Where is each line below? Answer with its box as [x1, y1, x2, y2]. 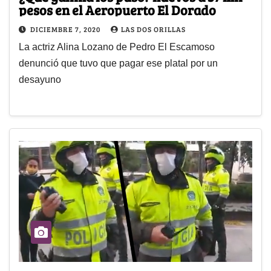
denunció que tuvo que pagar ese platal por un [19, 58, 218, 69]
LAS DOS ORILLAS [121, 24, 186, 34]
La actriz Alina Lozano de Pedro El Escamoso [19, 42, 215, 53]
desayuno [19, 74, 61, 85]
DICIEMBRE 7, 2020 [30, 24, 102, 34]
